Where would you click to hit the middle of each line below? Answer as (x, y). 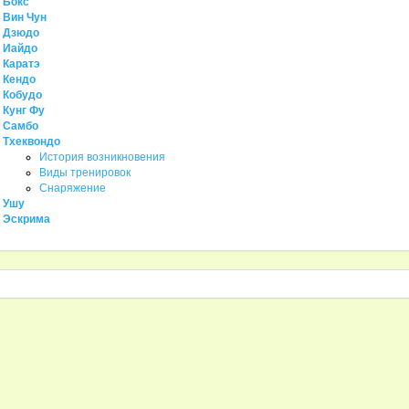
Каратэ (21, 64)
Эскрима (26, 219)
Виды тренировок (84, 173)
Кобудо (22, 95)
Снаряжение (72, 188)
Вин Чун (24, 17)
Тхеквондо (31, 142)
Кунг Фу (23, 110)
